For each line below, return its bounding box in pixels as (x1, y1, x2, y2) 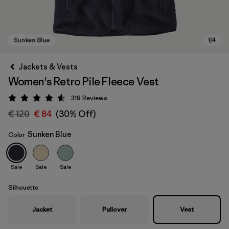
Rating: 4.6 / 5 (37, 95, 85, 105)
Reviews (82, 94, 107, 102)
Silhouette (8, 183, 38, 192)
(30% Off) (56, 108, 96, 120)
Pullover (102, 205, 127, 214)
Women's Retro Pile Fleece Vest (8, 75, 159, 88)
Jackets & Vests (18, 62, 78, 72)
